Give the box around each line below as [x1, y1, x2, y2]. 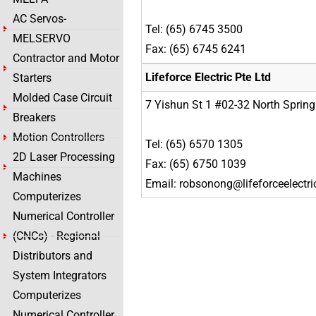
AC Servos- [13, 12, 66, 25]
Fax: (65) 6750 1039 [145, 157, 246, 171]
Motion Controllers [13, 130, 104, 144]
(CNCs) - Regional [13, 229, 100, 243]
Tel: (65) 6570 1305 [145, 138, 243, 151]
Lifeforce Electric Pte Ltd [145, 71, 271, 84]
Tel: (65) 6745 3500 [145, 23, 243, 36]
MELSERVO [13, 32, 71, 45]
